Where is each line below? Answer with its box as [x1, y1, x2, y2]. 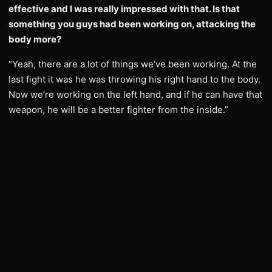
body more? [8, 33, 61, 45]
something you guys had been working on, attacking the [8, 18, 256, 30]
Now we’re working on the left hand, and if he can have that [8, 89, 262, 100]
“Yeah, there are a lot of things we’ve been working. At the [8, 58, 257, 70]
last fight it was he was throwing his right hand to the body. [8, 73, 260, 85]
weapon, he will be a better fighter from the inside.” [8, 104, 228, 115]
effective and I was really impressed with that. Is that [8, 3, 240, 15]
